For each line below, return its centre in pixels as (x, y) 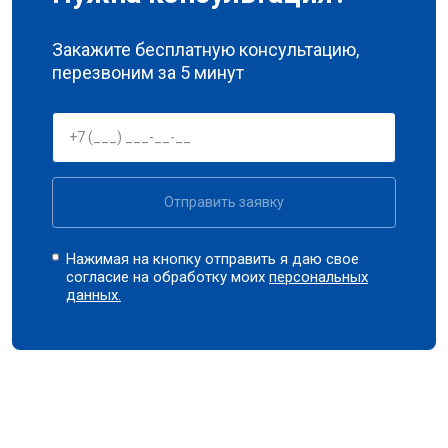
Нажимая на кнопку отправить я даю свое (213, 258)
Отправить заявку (224, 201)
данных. (94, 294)
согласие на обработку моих (168, 276)
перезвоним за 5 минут (148, 72)
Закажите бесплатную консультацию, (205, 49)
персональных (319, 276)
